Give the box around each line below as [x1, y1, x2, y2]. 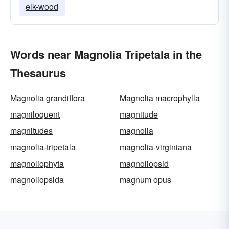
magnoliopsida [10, 174, 64, 186]
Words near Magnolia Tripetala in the [10, 46, 202, 62]
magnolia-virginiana [120, 141, 192, 153]
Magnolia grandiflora [10, 92, 85, 104]
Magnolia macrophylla [120, 92, 200, 104]
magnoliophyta [10, 157, 64, 169]
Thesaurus [10, 64, 66, 81]
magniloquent [10, 108, 60, 120]
